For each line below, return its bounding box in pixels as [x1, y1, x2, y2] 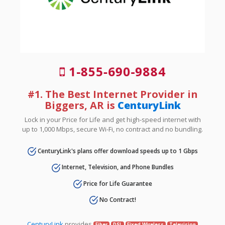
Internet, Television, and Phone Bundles [60, 163, 174, 172]
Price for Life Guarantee [81, 179, 152, 188]
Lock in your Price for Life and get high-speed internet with [24, 115, 201, 124]
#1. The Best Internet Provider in [27, 87, 198, 101]
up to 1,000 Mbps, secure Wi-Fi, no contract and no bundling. [22, 124, 203, 134]
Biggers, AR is [44, 98, 118, 112]
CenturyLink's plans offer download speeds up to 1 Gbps [36, 146, 198, 155]
